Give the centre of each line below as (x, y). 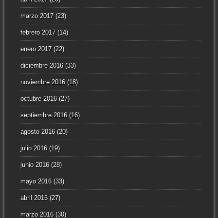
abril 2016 (34, 198)
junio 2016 (35, 165)
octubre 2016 (38, 99)
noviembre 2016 (43, 82)
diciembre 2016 (42, 66)
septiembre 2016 (44, 115)
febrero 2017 (38, 33)
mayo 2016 (36, 182)
